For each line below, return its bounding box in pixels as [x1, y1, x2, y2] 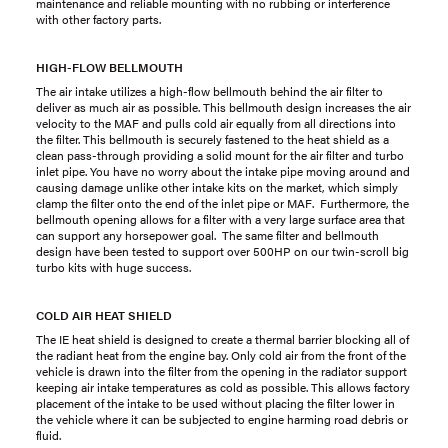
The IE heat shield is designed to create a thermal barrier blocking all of [36, 330, 409, 348]
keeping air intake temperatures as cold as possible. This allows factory [36, 378, 410, 396]
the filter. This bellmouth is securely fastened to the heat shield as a [36, 130, 389, 148]
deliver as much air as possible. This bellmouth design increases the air [36, 98, 411, 116]
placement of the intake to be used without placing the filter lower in [36, 394, 395, 412]
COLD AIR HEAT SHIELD [36, 306, 172, 324]
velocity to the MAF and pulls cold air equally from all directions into [36, 114, 396, 132]
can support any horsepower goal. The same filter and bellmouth [36, 226, 379, 244]
